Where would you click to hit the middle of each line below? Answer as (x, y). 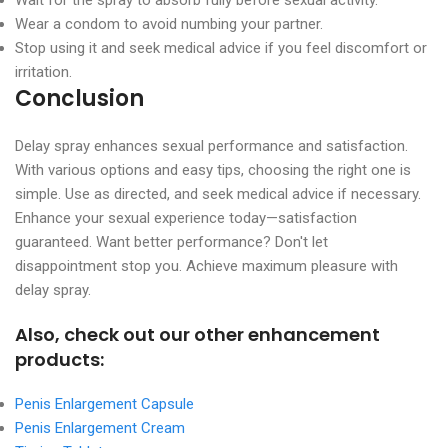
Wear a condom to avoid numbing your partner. (169, 23)
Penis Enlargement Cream (100, 427)
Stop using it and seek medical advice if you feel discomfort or (221, 47)
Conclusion (79, 98)
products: (59, 359)
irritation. (43, 71)
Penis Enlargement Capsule (104, 403)
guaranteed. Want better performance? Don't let (171, 241)
